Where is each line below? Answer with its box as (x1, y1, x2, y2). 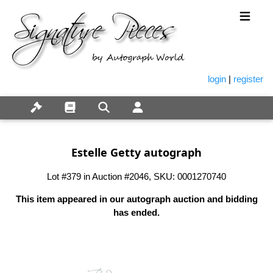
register (233, 74, 263, 85)
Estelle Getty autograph (71, 144, 202, 160)
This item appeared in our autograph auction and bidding (15, 193, 258, 204)
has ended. (113, 207, 160, 218)
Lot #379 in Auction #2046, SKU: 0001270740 (47, 171, 226, 182)
